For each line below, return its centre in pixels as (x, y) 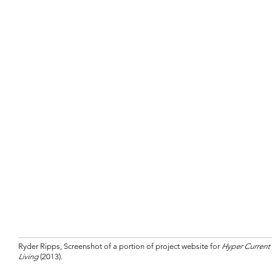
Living (29, 256)
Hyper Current (246, 246)
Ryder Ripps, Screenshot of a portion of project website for (120, 246)
